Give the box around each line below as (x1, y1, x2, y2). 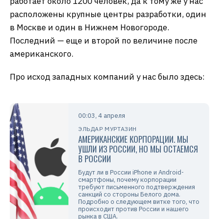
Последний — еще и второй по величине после (10, 35, 197, 46)
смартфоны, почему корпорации (78, 175, 176, 184)
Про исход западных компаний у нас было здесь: (10, 71, 205, 83)
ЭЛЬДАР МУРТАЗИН (78, 125, 137, 133)
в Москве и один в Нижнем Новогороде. (10, 22, 169, 33)
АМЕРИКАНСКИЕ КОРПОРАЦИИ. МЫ (78, 133, 188, 146)
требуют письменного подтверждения (78, 183, 195, 192)
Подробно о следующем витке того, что (78, 197, 199, 206)
